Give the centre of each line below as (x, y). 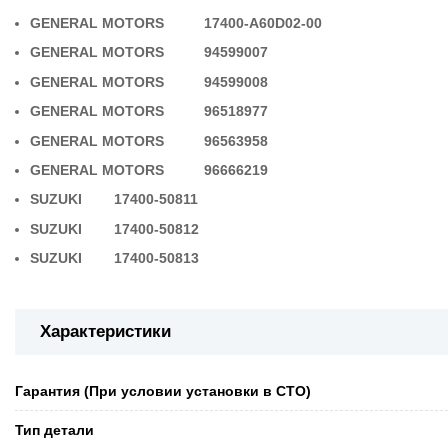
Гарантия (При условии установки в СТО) (163, 390)
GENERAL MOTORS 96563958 (163, 140)
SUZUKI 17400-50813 (117, 258)
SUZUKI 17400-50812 (117, 228)
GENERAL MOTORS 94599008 (163, 81)
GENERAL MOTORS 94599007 (163, 52)
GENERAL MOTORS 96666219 (163, 169)
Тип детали (54, 429)
